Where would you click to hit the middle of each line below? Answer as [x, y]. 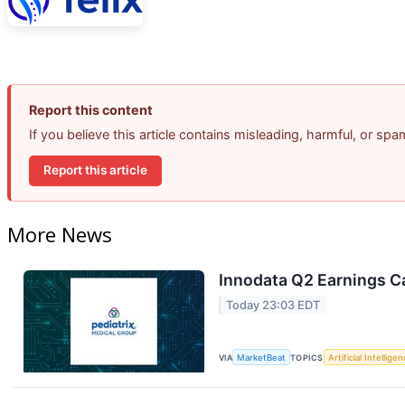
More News [60, 235]
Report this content [91, 109]
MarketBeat [262, 357]
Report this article [95, 170]
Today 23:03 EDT [273, 305]
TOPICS [307, 357]
